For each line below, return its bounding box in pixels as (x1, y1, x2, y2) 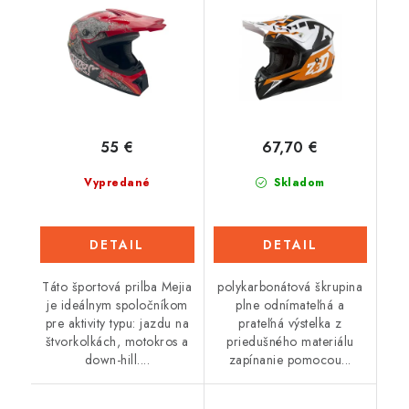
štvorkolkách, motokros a (45, 331, 189, 351)
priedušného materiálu (226, 331, 354, 351)
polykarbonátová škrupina (217, 277, 363, 296)
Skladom (269, 173, 325, 191)
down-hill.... (84, 350, 150, 369)
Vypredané (84, 173, 151, 191)
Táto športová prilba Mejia (42, 277, 193, 296)
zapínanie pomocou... (228, 350, 351, 369)
